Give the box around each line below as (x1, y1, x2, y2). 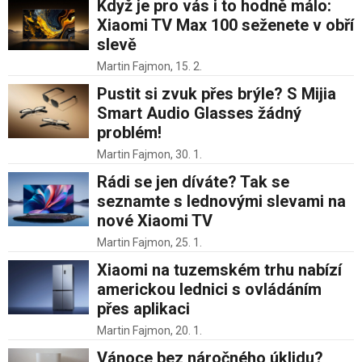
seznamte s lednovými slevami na (97, 192, 346, 212)
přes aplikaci (97, 299, 190, 319)
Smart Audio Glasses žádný (97, 103, 301, 124)
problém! (97, 123, 162, 143)
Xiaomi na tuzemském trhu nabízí (97, 260, 342, 280)
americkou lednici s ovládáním (97, 280, 322, 300)
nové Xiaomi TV (97, 211, 213, 231)
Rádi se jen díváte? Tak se (97, 172, 289, 192)
